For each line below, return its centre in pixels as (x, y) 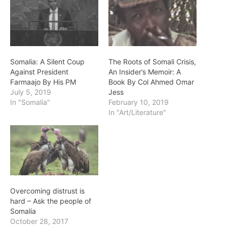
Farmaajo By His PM (43, 82)
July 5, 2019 (31, 92)
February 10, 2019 (139, 102)
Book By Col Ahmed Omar (151, 82)
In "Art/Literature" (137, 112)
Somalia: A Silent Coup (47, 61)
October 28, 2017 (39, 221)
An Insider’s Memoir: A (145, 71)
